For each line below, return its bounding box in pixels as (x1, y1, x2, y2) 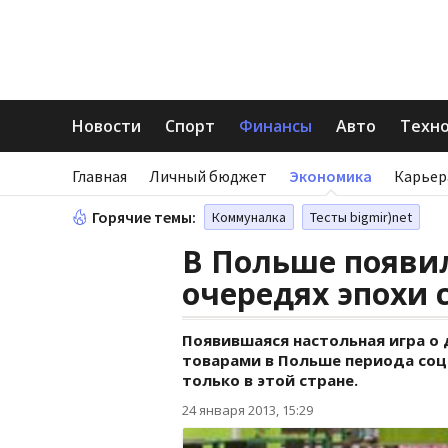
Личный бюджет (149, 166, 267, 186)
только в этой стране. (182, 370, 358, 390)
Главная (72, 166, 127, 186)
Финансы (239, 115, 312, 137)
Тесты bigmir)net (310, 208, 412, 226)
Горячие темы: (92, 207, 196, 227)
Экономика (289, 166, 372, 186)
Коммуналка (212, 208, 286, 226)
